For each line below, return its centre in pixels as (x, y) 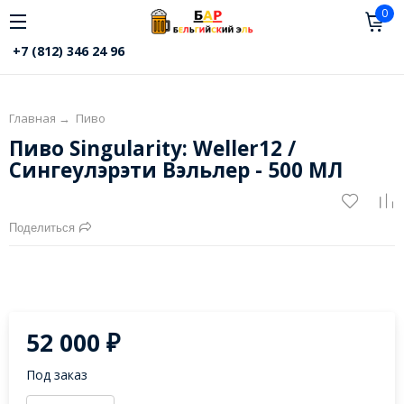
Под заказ (57, 375)
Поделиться (41, 228)
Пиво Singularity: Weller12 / (152, 149)
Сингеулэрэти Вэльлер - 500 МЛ (175, 170)
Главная (32, 119)
